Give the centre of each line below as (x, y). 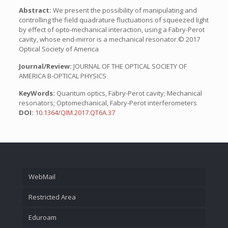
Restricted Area (52, 197)
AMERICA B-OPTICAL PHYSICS (62, 76)
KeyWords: (37, 93)
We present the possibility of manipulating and (125, 10)
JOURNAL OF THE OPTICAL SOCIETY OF (130, 66)
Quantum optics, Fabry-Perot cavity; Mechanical (128, 93)
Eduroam (42, 217)
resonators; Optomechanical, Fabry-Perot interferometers (108, 103)
